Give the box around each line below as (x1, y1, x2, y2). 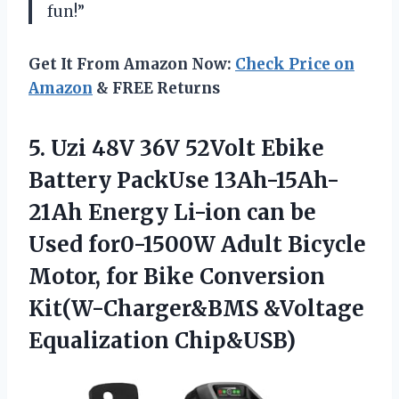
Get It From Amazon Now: (28, 54, 235, 75)
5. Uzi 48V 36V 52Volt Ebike (28, 134, 324, 163)
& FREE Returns (93, 78, 220, 99)
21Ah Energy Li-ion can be (28, 199, 316, 227)
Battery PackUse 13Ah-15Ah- (28, 167, 339, 195)
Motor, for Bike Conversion (28, 263, 325, 291)
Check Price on (235, 54, 354, 75)
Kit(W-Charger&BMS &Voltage (28, 295, 364, 323)
